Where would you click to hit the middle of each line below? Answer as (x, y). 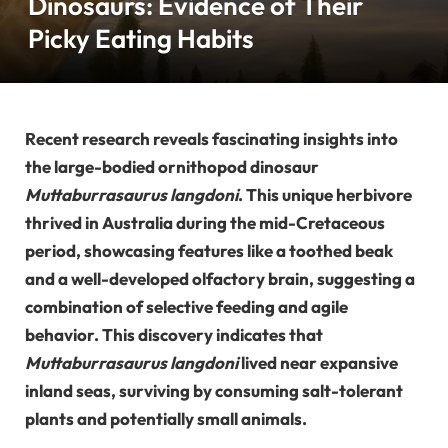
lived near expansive (318, 362)
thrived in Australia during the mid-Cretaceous (205, 222)
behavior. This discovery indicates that (174, 334)
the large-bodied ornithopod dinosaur (172, 166)
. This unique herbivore (325, 194)
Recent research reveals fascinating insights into (211, 138)
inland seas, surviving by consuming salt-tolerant (214, 390)
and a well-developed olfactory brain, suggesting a (220, 278)
